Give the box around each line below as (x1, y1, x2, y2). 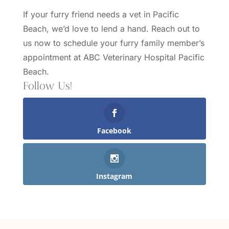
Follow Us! (22, 79, 73, 92)
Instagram (96, 171, 133, 181)
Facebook (97, 126, 132, 135)
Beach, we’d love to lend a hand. (22, 24, 151, 34)
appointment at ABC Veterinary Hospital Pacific (22, 52, 204, 62)
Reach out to (151, 24, 200, 34)
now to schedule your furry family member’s (31, 38, 204, 48)
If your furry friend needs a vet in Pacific (22, 9, 179, 19)
